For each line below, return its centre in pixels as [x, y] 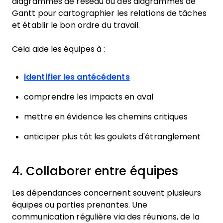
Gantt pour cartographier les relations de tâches [109, 13]
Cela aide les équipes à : [59, 49]
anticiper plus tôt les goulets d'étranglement [112, 137]
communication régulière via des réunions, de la [106, 217]
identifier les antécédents [77, 77]
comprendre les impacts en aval [89, 97]
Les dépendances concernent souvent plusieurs [107, 193]
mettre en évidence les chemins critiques [106, 117]
